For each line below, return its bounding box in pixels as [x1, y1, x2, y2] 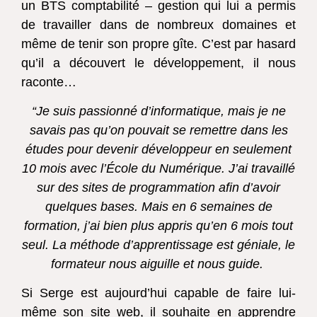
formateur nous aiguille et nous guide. [50, 256, 267, 271]
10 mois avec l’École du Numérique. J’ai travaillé [22, 161, 295, 175]
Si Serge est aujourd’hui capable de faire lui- [21, 286, 296, 301]
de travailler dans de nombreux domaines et [21, 17, 296, 32]
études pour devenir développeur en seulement [25, 142, 292, 156]
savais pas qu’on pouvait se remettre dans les [29, 122, 288, 137]
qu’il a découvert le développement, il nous [21, 55, 296, 70]
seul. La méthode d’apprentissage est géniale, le [22, 237, 295, 252]
